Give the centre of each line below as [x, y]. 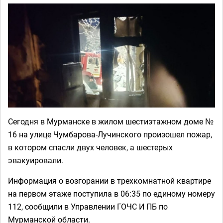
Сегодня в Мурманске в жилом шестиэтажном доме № [111, 121]
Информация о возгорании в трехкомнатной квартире [110, 180]
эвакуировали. [36, 160]
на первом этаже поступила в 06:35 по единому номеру [111, 193]
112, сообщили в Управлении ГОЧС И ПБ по [88, 206]
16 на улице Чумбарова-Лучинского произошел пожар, [110, 134]
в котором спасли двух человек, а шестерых [90, 147]
